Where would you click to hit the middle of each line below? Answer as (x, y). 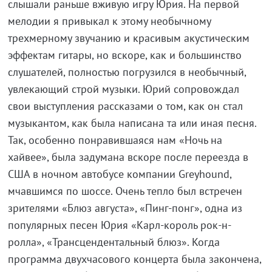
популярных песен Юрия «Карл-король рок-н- (119, 225)
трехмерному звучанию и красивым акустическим (128, 38)
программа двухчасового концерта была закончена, (134, 259)
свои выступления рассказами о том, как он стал (125, 106)
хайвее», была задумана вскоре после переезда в (128, 157)
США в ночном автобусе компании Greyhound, (119, 174)
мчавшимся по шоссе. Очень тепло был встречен (125, 191)
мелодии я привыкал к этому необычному (109, 21)
